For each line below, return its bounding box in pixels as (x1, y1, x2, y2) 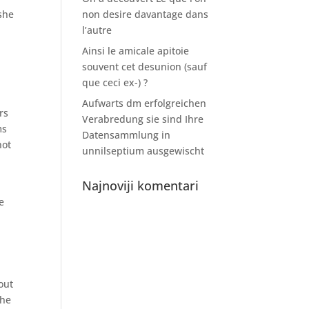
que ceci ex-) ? (82, 76, 148, 89)
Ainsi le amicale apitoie (82, 44, 190, 57)
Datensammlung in (82, 128, 171, 141)
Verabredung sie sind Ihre (82, 112, 204, 126)
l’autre (82, 23, 112, 37)
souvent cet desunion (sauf (82, 60, 208, 73)
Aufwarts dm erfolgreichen (82, 97, 207, 110)
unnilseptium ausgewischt (82, 144, 205, 157)
